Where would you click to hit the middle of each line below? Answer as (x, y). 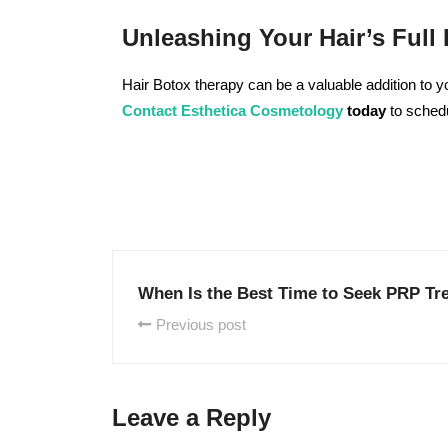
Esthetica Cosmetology (262, 110)
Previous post (201, 324)
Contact (149, 110)
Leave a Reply (191, 417)
